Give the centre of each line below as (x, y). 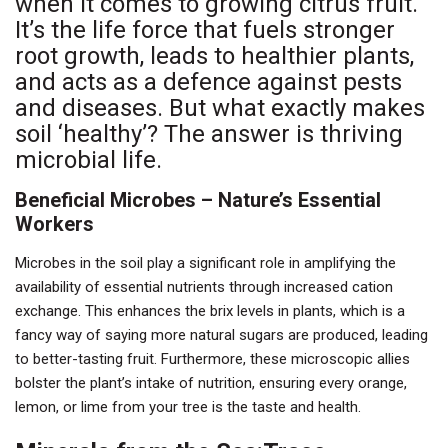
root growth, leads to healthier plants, (214, 55)
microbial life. (88, 159)
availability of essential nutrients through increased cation (204, 286)
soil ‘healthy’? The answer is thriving (209, 133)
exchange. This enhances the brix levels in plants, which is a (210, 310)
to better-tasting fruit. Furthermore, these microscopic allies (212, 358)
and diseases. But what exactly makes (220, 107)
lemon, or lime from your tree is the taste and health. (188, 406)
